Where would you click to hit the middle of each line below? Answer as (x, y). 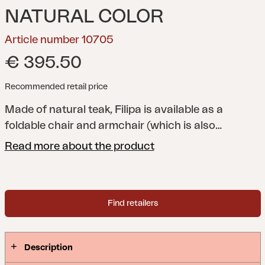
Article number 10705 (59, 40)
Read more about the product (79, 146)
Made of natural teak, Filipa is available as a (114, 109)
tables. (21, 157)
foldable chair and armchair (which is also (110, 125)
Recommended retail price (56, 87)
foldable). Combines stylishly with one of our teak (127, 141)
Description (48, 247)
